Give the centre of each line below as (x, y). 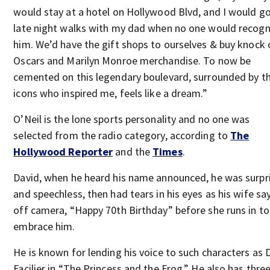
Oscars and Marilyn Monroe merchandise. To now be (132, 61)
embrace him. (44, 226)
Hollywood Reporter (63, 152)
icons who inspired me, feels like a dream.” (110, 93)
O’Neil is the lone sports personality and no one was (132, 119)
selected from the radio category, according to (122, 135)
